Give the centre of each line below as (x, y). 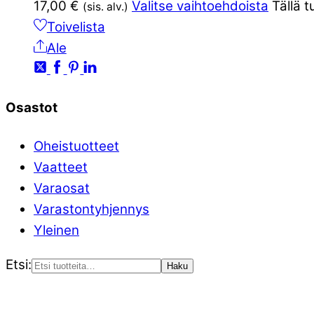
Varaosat (62, 188)
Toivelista (76, 27)
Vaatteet (61, 167)
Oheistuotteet (76, 146)
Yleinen (56, 230)
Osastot (32, 107)
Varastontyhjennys (91, 209)
